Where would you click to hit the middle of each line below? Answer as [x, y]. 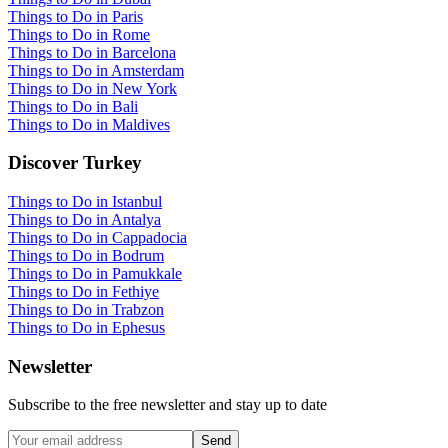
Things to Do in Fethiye [83, 291]
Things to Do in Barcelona [92, 52]
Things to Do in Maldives [89, 124]
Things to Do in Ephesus [86, 327]
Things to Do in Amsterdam [96, 70]
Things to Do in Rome [79, 34]
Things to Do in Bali [73, 106]
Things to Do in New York [92, 88]
